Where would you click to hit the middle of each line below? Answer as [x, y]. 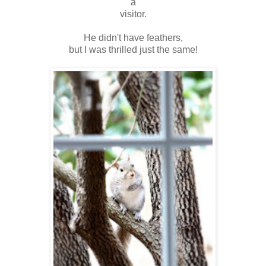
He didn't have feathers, [133, 38]
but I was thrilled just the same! [133, 50]
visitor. [133, 14]
